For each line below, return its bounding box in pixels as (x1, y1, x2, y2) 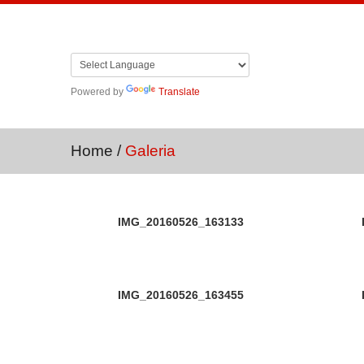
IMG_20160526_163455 (117, 288, 244, 301)
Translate (158, 86, 200, 97)
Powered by (71, 86, 126, 97)
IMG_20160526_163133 (117, 215, 244, 228)
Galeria (125, 142, 175, 159)
